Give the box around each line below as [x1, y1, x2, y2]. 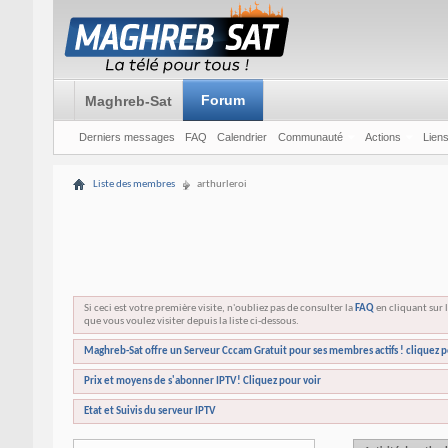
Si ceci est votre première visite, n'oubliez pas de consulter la [83, 303, 355, 314]
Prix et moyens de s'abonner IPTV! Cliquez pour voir [83, 376, 321, 387]
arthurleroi [196, 179, 247, 190]
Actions [364, 131, 401, 143]
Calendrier [216, 131, 267, 143]
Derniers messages [78, 131, 175, 143]
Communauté [277, 131, 343, 143]
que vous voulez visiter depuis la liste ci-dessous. [83, 316, 299, 327]
